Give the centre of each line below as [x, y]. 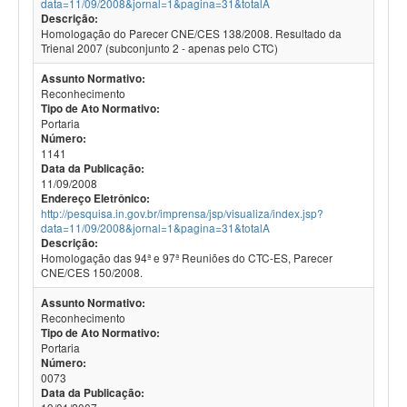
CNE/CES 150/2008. [92, 272]
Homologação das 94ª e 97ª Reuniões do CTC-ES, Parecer [187, 258]
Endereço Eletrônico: [95, 199]
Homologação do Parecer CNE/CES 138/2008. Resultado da [191, 33]
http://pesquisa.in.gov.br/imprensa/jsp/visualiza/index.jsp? [182, 213]
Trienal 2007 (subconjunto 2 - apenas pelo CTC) [159, 48]
